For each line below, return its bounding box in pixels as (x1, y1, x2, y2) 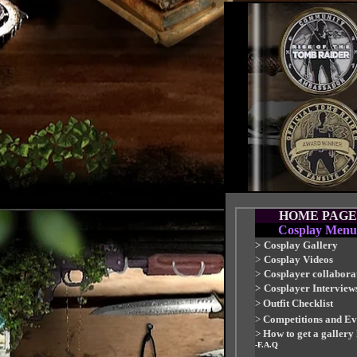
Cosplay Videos (264, 253, 333, 265)
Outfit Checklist (263, 297, 333, 309)
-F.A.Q (255, 340, 278, 349)
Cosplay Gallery (264, 239, 338, 251)
